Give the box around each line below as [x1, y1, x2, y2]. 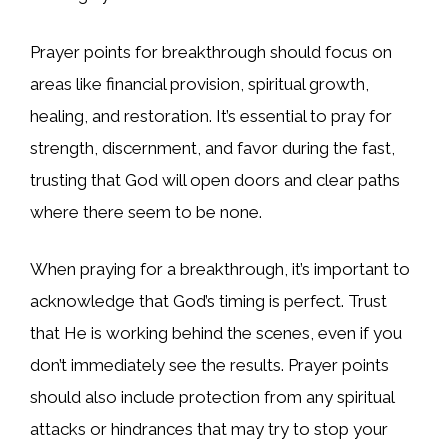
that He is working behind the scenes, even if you [30, 323, 402, 344]
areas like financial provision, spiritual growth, [30, 73, 369, 94]
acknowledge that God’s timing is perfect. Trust [30, 291, 387, 312]
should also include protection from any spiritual [30, 387, 394, 408]
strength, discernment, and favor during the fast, [30, 137, 395, 158]
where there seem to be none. [30, 201, 262, 222]
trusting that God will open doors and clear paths [30, 169, 400, 190]
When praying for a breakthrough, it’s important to [30, 259, 410, 280]
